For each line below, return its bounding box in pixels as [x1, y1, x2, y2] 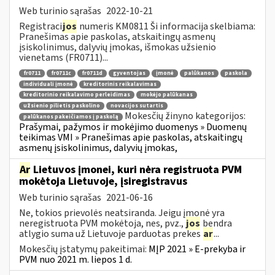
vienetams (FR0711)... [19, 50, 108, 64]
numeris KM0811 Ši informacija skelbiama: [77, 19, 255, 33]
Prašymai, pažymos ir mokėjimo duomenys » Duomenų [19, 120, 247, 134]
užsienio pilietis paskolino [23, 102, 100, 110]
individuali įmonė [23, 80, 73, 88]
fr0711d [82, 69, 103, 78]
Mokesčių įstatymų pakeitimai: [19, 242, 149, 256]
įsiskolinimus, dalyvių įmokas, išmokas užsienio [19, 40, 216, 54]
